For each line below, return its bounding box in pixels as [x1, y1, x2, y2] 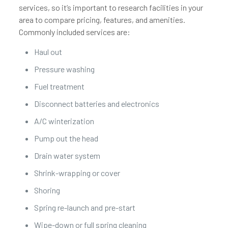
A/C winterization [34, 116, 94, 126]
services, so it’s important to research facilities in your [18, 3, 203, 12]
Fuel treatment [34, 81, 84, 91]
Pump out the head [34, 133, 98, 143]
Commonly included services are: [18, 27, 130, 37]
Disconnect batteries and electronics [34, 99, 159, 108]
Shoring [34, 185, 60, 195]
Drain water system [34, 151, 100, 160]
